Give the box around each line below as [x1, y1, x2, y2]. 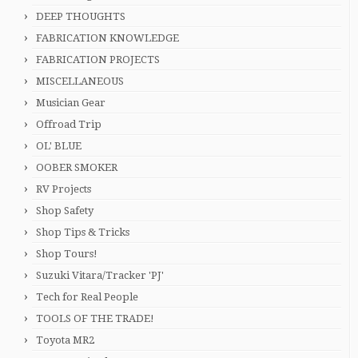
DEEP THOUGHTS [36, 10, 125, 22]
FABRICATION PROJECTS [36, 54, 160, 66]
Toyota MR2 [36, 334, 94, 346]
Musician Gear [36, 97, 105, 109]
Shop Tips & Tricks [36, 226, 129, 238]
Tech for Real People [36, 291, 138, 303]
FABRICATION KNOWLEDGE [36, 32, 179, 44]
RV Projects [36, 183, 91, 195]
